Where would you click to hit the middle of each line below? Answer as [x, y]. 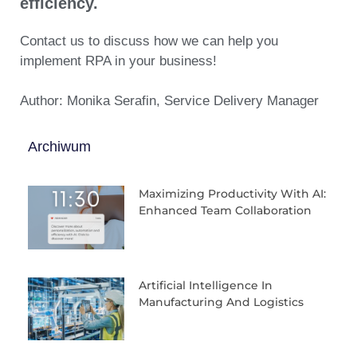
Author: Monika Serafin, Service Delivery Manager [169, 101]
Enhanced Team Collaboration [225, 210]
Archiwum [59, 146]
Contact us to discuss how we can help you [149, 41]
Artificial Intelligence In [205, 285]
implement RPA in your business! [118, 61]
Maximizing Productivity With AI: [232, 193]
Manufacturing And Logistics [221, 302]
